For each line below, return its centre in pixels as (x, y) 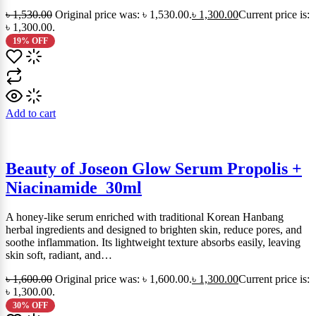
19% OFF (30, 41)
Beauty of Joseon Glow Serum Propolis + (154, 168)
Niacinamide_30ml (74, 187)
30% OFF (30, 306)
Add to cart (31, 113)
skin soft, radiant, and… (59, 255)
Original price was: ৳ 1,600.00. (123, 279)
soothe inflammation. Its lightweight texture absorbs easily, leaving (153, 243)
